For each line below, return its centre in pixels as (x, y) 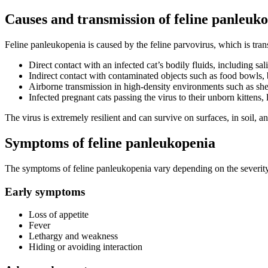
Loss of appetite (59, 215)
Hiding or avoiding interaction (86, 247)
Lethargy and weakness (73, 236)
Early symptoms (45, 191)
